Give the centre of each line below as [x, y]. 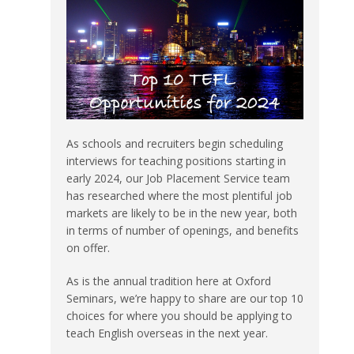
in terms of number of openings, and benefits [183, 230]
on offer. [88, 247]
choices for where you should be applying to [179, 315]
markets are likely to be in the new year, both [182, 213]
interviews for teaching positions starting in [176, 160]
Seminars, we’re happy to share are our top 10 [185, 298]
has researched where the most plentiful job [179, 195]
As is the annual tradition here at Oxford [169, 281]
